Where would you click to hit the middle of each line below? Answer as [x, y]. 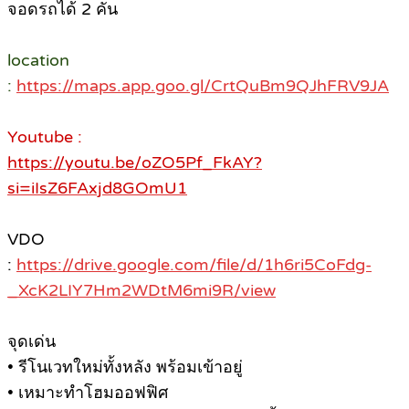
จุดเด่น [31, 342]
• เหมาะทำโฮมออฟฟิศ [88, 393]
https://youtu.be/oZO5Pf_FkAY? [135, 163]
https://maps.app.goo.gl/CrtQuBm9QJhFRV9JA [203, 86]
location [38, 61]
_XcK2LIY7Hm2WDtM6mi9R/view [142, 291]
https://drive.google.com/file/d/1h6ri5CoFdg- [194, 265]
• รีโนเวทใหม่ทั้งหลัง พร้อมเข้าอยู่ [125, 367]
